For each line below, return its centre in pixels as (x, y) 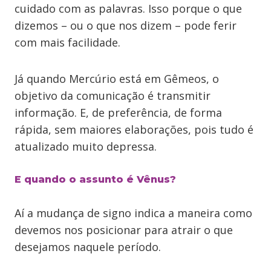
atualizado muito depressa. (86, 146)
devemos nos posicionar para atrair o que (124, 230)
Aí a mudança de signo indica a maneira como (133, 213)
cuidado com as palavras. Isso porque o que (128, 8)
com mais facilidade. (69, 42)
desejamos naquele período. (89, 247)
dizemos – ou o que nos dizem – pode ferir (126, 25)
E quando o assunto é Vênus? (95, 179)
